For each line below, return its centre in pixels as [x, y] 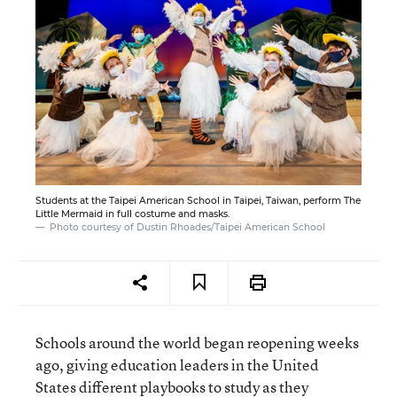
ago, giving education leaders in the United [177, 364]
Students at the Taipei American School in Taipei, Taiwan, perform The [198, 200]
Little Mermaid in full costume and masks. [132, 214]
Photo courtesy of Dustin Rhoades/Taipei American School [187, 227]
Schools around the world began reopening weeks [197, 342]
